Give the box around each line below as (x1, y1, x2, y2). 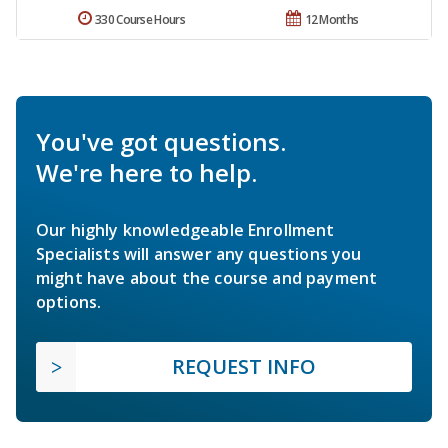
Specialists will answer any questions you (36, 242, 362, 265)
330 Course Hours (95, 10, 185, 28)
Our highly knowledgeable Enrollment (36, 218, 335, 241)
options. (36, 290, 102, 313)
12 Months (304, 10, 359, 28)
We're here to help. (36, 155, 257, 189)
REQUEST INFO (172, 352, 316, 380)
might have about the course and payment (36, 266, 378, 289)
